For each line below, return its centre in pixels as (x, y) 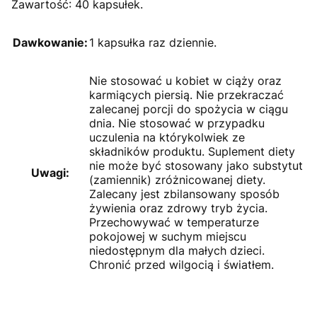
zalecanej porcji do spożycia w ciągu (189, 109)
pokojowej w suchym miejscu (168, 236)
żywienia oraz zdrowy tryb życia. (178, 208)
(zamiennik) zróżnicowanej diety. (177, 179)
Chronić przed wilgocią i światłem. (181, 264)
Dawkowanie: (50, 42)
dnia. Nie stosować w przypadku (177, 123)
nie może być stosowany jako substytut (196, 165)
